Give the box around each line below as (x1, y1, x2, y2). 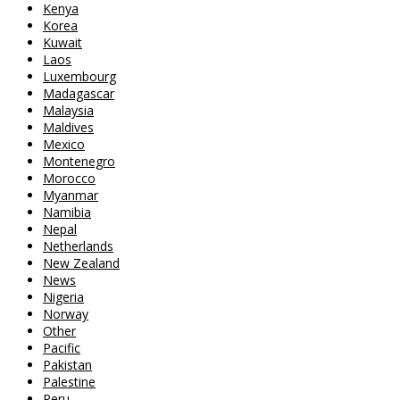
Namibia (43, 204, 91, 221)
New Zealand (43, 254, 120, 271)
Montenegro (43, 153, 115, 170)
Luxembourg (43, 68, 116, 85)
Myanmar (43, 187, 98, 204)
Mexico (43, 136, 85, 153)
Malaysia (43, 102, 94, 119)
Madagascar (43, 85, 114, 102)
